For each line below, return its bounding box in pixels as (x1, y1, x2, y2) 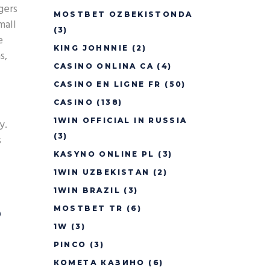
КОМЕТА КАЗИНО (53, 258, 145, 267)
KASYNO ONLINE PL (53, 149, 155, 159)
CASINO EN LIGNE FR (53, 80, 162, 89)
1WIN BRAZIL (53, 186, 121, 195)
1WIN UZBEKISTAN (53, 168, 150, 177)
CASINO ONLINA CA (53, 61, 154, 71)
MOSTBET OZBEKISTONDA (53, 10, 193, 19)
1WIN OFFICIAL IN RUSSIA (53, 116, 187, 125)
